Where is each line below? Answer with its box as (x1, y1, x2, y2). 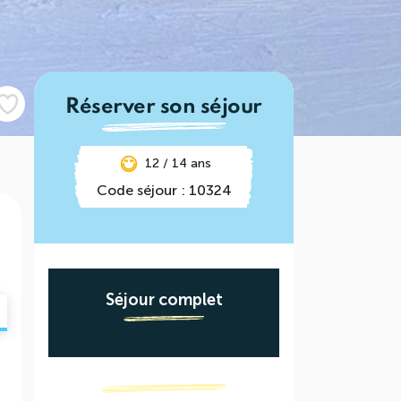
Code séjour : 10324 (96, 182, 232, 199)
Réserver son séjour (65, 97, 262, 117)
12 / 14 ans (145, 156, 211, 171)
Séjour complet (105, 290, 223, 310)
